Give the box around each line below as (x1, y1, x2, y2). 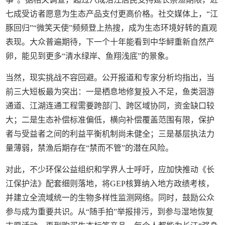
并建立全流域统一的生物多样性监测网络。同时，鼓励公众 (6, 193, 215, 202)
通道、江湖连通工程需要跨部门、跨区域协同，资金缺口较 (6, 101, 215, 110)
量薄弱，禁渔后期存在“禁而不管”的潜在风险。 (6, 144, 174, 153)
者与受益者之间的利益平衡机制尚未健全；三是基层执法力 (6, 130, 215, 139)
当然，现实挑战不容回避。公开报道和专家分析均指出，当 (6, 73, 215, 82)
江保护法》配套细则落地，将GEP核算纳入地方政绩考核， (6, 179, 214, 188)
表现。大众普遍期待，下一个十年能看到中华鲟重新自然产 (6, 38, 215, 47)
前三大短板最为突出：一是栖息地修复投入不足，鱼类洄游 (6, 87, 215, 96)
